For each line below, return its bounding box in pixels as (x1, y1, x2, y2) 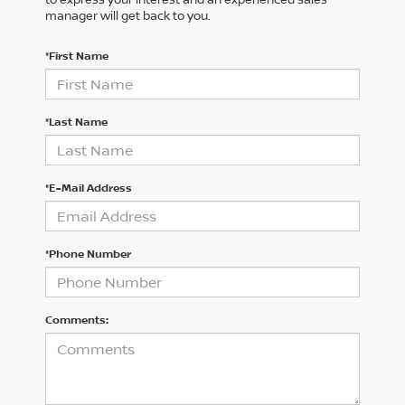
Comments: (45, 311, 108, 327)
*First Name (45, 47, 108, 63)
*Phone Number (45, 245, 131, 261)
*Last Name (45, 113, 108, 129)
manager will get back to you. (45, 6, 211, 24)
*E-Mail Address (45, 179, 132, 195)
